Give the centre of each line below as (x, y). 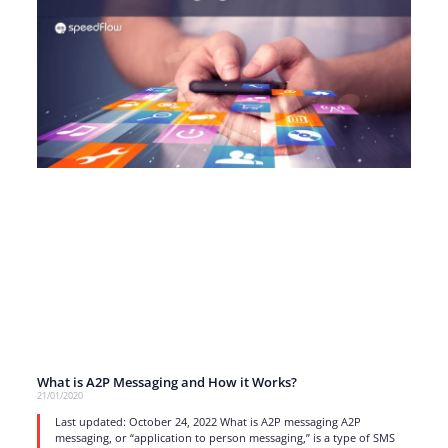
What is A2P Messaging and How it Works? (166, 381)
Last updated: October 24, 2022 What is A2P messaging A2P (207, 421)
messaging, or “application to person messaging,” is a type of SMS (224, 437)
